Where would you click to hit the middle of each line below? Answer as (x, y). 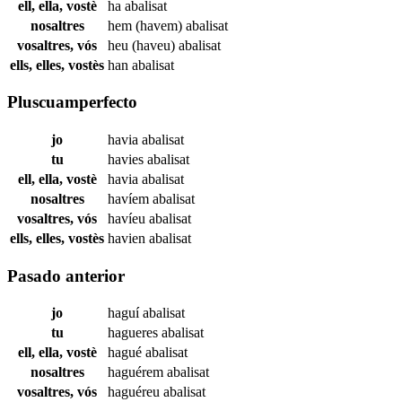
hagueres (135, 333)
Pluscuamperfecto (72, 102)
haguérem (137, 372)
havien (128, 238)
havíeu (128, 218)
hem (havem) (147, 25)
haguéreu (135, 392)
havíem (130, 198)
